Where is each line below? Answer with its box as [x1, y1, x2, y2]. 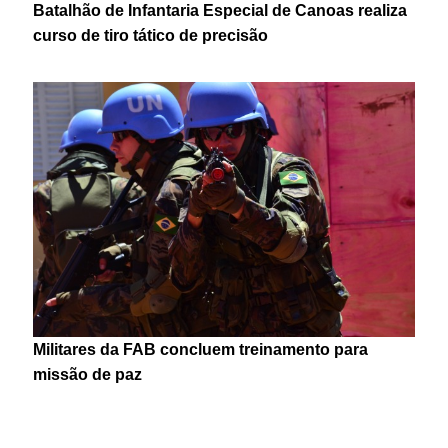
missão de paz [33, 365, 143, 383]
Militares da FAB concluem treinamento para [33, 340, 369, 358]
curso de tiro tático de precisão [33, 26, 269, 44]
